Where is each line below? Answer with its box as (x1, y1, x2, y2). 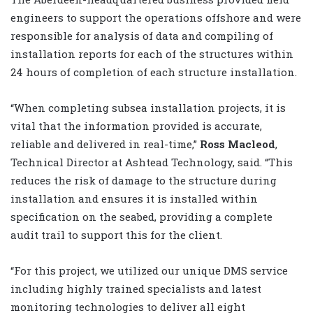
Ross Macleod (200, 136, 275, 151)
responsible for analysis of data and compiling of (10, 28, 273, 43)
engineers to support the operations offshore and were (10, 10, 301, 24)
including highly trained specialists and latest (10, 281, 261, 296)
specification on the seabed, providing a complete (10, 209, 272, 224)
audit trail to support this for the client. (10, 227, 222, 242)
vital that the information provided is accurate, (10, 118, 262, 133)
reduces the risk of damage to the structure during (10, 173, 277, 187)
